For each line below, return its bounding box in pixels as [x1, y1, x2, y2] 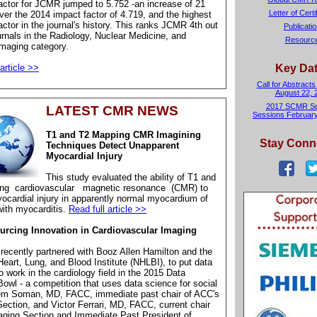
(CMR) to [168, 183, 208, 193]
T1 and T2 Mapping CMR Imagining [46, 129, 201, 140]
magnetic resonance [83, 183, 166, 193]
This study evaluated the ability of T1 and [46, 172, 216, 183]
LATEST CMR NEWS [46, 103, 178, 118]
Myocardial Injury [46, 151, 122, 161]
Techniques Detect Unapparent [46, 140, 179, 151]
